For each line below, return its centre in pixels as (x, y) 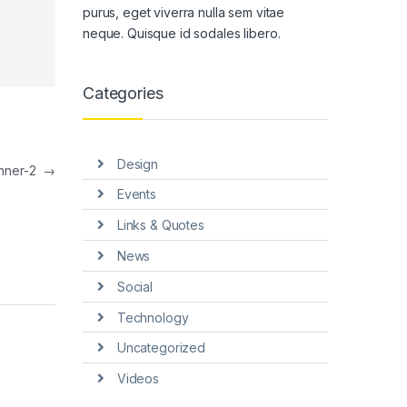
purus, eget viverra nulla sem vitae (184, 13)
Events (136, 194)
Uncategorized (161, 348)
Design (137, 164)
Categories (123, 94)
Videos (138, 379)
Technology (153, 317)
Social (134, 286)
